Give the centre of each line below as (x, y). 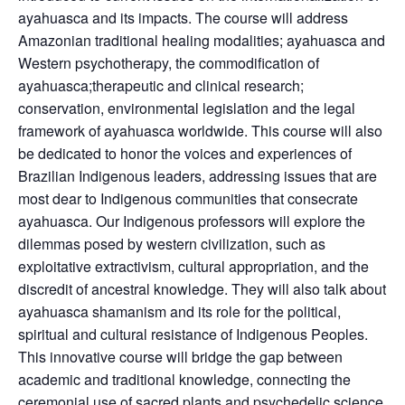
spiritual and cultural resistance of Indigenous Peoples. (193, 334)
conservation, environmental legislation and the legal (187, 108)
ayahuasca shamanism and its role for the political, (179, 312)
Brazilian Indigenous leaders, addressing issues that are (198, 176)
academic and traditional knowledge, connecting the (184, 380)
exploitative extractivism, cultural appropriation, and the (193, 267)
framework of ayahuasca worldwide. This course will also (200, 131)
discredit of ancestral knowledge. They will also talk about (202, 289)
